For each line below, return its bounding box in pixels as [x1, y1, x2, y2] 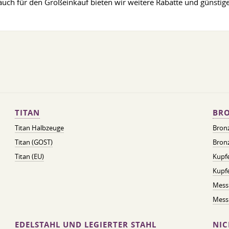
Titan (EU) [14, 152, 44, 161]
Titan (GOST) [14, 138, 53, 147]
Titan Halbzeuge [14, 123, 64, 132]
